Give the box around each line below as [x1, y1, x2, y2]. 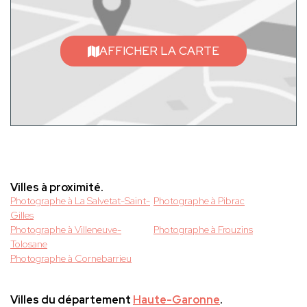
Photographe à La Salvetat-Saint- [10, 195, 150, 208]
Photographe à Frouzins [153, 223, 253, 236]
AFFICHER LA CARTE [99, 42, 219, 58]
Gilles [10, 209, 34, 222]
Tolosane [10, 238, 47, 251]
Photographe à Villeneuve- [10, 223, 121, 236]
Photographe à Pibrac [153, 195, 245, 208]
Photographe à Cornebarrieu [10, 252, 132, 265]
